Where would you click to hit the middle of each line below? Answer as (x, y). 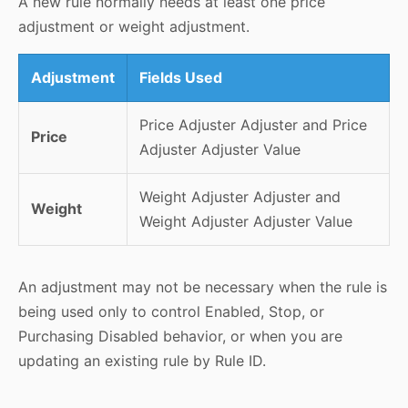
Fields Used (180, 78)
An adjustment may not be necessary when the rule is (203, 287)
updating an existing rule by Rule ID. (142, 361)
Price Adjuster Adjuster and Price (253, 125)
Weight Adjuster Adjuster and (240, 197)
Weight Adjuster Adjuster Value (245, 222)
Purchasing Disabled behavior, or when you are (180, 337)
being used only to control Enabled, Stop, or (171, 312)
